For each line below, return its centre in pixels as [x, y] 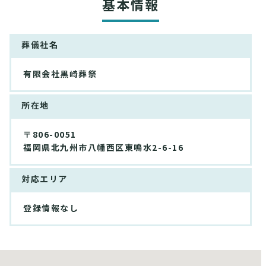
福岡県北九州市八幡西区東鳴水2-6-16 [103, 148]
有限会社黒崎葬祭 [60, 75]
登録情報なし [51, 209]
